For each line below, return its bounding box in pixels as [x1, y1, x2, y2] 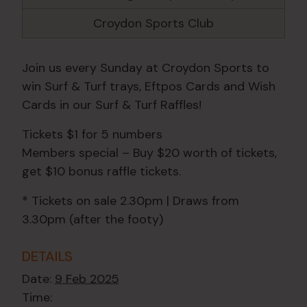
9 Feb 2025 [55, 271, 119, 288]
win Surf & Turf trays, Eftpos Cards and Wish [22, 78, 275, 95]
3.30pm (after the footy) [22, 211, 163, 228]
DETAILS [22, 247, 73, 266]
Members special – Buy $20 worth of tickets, [22, 145, 277, 162]
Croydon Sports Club [93, 14, 214, 32]
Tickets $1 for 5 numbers [22, 126, 162, 143]
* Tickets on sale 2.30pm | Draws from [22, 193, 239, 210]
